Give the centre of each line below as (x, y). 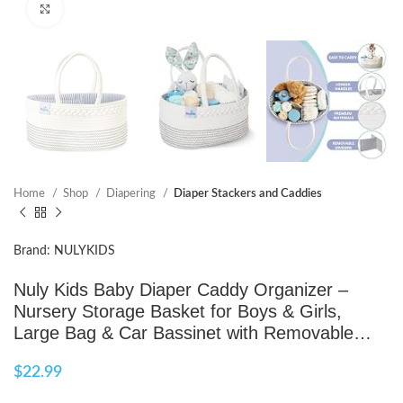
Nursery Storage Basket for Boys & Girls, (178, 312)
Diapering (132, 194)
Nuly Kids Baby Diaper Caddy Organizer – (181, 290)
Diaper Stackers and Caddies (248, 194)
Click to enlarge (103, 9)
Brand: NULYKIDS (64, 251)
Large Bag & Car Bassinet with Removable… (193, 333)
